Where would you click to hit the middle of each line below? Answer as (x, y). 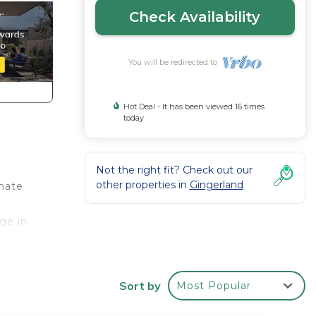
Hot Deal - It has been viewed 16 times (194, 107)
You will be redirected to (175, 62)
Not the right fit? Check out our (174, 170)
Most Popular (214, 286)
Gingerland (216, 185)
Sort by (140, 286)
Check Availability (195, 17)
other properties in (142, 185)
